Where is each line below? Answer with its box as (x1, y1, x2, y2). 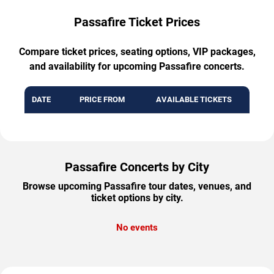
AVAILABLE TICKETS (156, 94, 232, 104)
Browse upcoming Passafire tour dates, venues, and (23, 180, 251, 192)
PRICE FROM (79, 94, 125, 104)
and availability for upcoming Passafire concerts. (29, 60, 245, 72)
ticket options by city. (91, 191, 183, 204)
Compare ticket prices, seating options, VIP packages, (18, 45, 256, 57)
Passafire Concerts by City (65, 159, 209, 174)
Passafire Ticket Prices (74, 14, 200, 29)
